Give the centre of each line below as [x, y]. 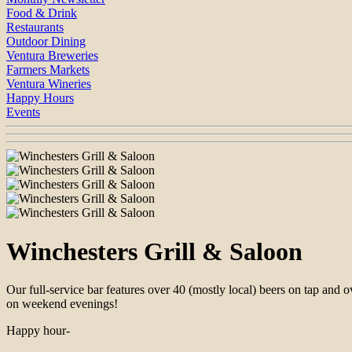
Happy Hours [40, 98]
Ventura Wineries [49, 84]
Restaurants [35, 27]
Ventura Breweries [52, 56]
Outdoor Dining [46, 42]
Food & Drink [42, 13]
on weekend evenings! [62, 304]
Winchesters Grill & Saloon [154, 251]
